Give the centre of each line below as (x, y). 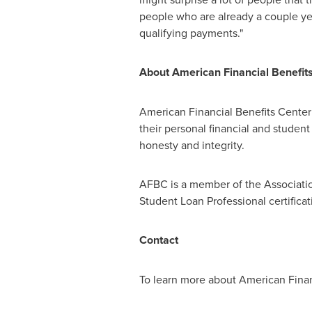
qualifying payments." (191, 33)
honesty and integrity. (192, 145)
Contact (158, 240)
